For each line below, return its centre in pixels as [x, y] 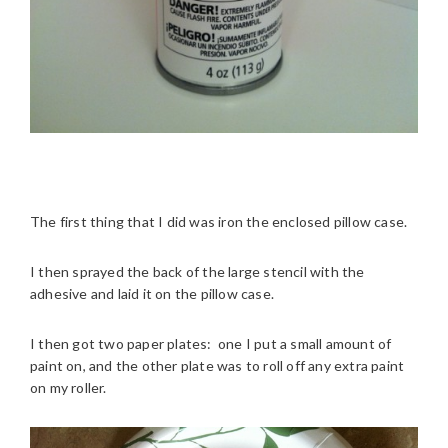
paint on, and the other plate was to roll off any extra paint [217, 366]
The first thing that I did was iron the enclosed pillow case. [219, 222]
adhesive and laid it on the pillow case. [152, 294]
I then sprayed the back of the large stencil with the [197, 272]
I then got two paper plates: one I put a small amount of [211, 344]
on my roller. [68, 388]
